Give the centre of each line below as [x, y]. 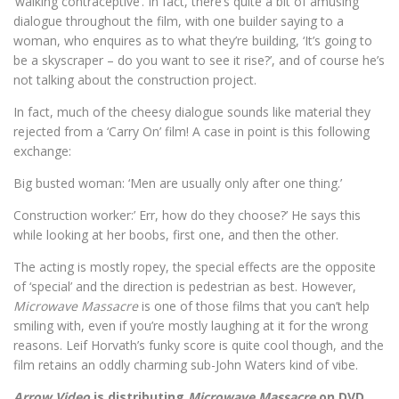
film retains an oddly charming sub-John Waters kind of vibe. [186, 365]
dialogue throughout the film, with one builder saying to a [179, 21]
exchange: [42, 151]
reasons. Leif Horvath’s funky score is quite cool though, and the [199, 345]
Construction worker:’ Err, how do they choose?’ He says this [187, 215]
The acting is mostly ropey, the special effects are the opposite [195, 267]
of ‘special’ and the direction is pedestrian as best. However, [185, 286]
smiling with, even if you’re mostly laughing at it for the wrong [191, 326]
